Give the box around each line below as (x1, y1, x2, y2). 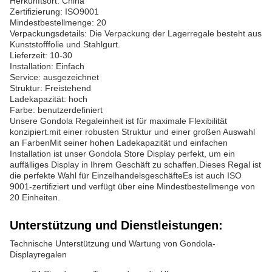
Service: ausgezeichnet (10, 72, 99, 82)
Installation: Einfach (10, 61, 84, 71)
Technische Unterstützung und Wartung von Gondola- (10, 239, 216, 248)
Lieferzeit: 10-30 (10, 50, 72, 60)
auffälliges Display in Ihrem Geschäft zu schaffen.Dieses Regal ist (10, 160, 261, 169)
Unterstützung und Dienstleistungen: (10, 219, 223, 232)
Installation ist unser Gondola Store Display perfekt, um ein (10, 149, 235, 158)
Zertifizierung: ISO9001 (10, 7, 99, 16)
